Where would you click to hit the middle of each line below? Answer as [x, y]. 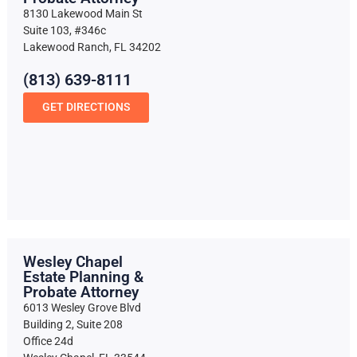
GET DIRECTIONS [86, 107]
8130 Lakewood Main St [82, 14]
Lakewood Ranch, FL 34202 [92, 48]
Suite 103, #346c [64, 31]
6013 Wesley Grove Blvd [82, 308]
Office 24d [48, 341]
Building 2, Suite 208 [73, 324]
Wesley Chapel [73, 261]
